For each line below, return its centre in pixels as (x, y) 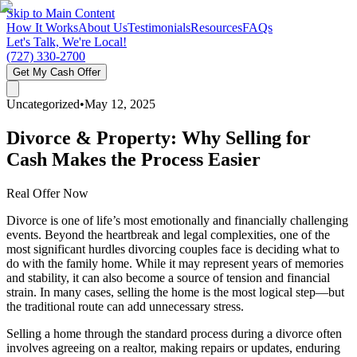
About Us (103, 27)
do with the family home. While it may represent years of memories (175, 263)
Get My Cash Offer (57, 72)
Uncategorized (43, 104)
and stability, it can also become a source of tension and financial (168, 277)
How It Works (42, 27)
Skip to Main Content (61, 13)
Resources (216, 27)
